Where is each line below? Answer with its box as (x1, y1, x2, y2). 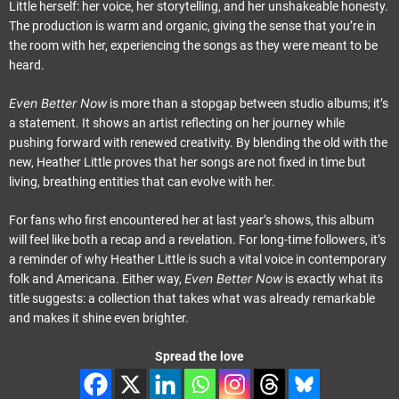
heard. (9, 58, 45, 72)
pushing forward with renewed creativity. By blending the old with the (9, 135, 387, 150)
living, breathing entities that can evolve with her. (9, 175, 275, 189)
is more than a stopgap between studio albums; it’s (107, 96, 388, 110)
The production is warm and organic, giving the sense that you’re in (9, 19, 376, 33)
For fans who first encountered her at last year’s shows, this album (9, 213, 374, 227)
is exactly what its (282, 272, 383, 286)
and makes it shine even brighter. (9, 311, 189, 325)
